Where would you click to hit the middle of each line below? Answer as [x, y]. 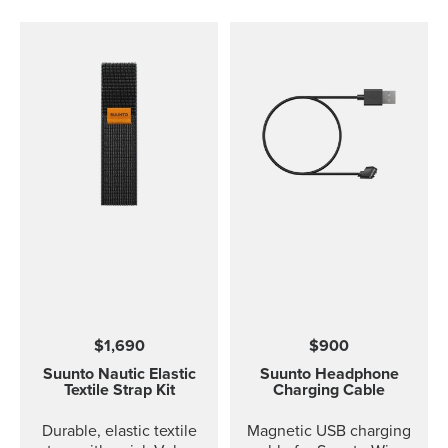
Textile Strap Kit [119, 390]
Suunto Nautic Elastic [119, 374]
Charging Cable [329, 390]
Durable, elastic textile [119, 431]
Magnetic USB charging [329, 431]
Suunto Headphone [329, 374]
